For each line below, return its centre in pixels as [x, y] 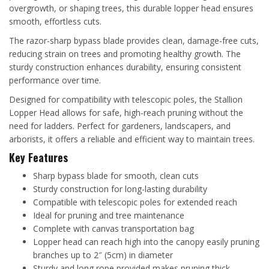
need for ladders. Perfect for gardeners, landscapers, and [120, 125]
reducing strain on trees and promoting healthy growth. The [125, 53]
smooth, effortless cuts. [55, 21]
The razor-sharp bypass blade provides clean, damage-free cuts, [134, 40]
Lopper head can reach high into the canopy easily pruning [146, 241]
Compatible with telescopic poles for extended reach [135, 202]
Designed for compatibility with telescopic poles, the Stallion [126, 99]
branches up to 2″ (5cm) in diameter [103, 255]
